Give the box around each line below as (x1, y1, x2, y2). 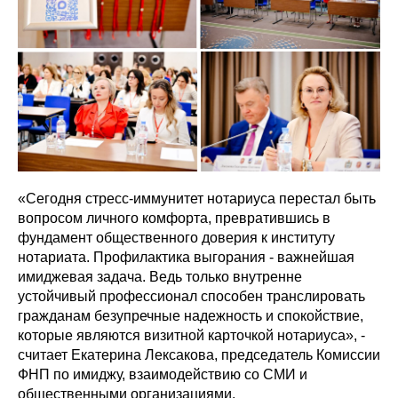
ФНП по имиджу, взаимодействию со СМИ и (18, 366, 307, 382)
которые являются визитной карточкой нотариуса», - (18, 327, 365, 343)
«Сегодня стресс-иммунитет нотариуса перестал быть (18, 190, 376, 206)
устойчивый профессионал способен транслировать (18, 288, 365, 304)
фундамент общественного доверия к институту (18, 229, 335, 245)
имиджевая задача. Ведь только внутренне (18, 268, 302, 284)
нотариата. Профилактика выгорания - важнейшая (18, 249, 354, 265)
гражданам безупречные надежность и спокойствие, (18, 307, 363, 323)
